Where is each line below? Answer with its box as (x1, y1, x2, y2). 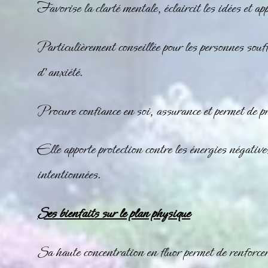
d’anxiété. (37, 62, 84, 82)
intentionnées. (37, 165, 102, 185)
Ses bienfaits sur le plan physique (37, 203, 191, 223)
